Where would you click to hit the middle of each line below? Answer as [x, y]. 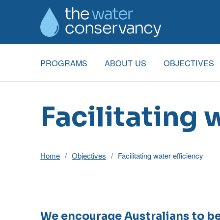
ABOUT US [126, 63]
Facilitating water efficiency [161, 155]
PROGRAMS [64, 63]
